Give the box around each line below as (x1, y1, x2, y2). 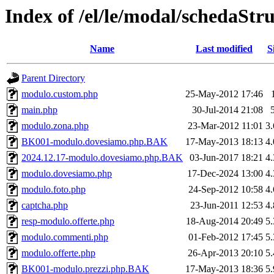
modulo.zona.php (21, 120, 89, 131)
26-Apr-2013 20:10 (188, 248, 263, 259)
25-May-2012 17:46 (185, 89, 263, 100)
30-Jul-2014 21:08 (192, 105, 263, 116)
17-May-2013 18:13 (185, 136, 263, 147)
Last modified (196, 43, 253, 54)
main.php (21, 105, 57, 116)
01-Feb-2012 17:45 (188, 232, 263, 243)
